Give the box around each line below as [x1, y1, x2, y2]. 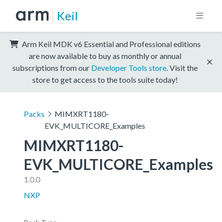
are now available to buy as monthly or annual [29, 51, 181, 60]
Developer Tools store [91, 62, 166, 72]
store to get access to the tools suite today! [32, 74, 178, 84]
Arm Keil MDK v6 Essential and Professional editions [20, 39, 201, 49]
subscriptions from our [12, 62, 91, 72]
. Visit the [166, 62, 198, 72]
